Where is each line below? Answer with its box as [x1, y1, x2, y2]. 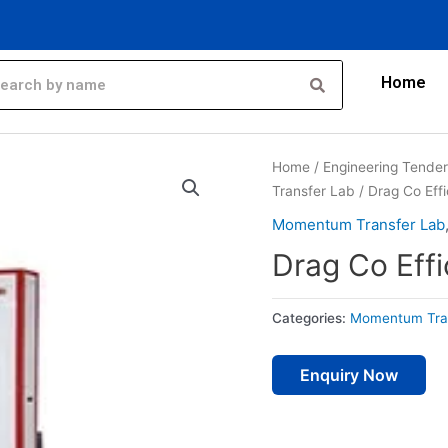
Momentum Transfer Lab [272, 214, 445, 234]
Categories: [272, 309, 350, 326]
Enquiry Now [300, 365, 398, 386]
